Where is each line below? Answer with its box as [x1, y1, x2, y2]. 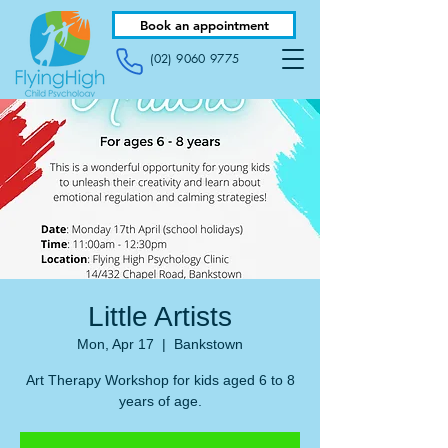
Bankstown [174, 336, 243, 352]
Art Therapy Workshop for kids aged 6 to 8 [25, 372, 295, 388]
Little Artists [88, 301, 232, 332]
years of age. [118, 393, 202, 409]
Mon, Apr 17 [77, 336, 154, 352]
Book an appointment [139, 17, 269, 33]
